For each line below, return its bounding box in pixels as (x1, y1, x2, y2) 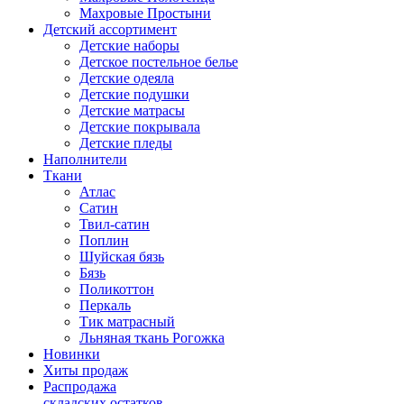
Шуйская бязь (79, 249, 164, 264)
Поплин (79, 233, 129, 248)
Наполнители (43, 151, 127, 167)
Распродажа (43, 379, 116, 394)
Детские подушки (79, 87, 189, 102)
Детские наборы (79, 38, 179, 53)
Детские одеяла (79, 70, 174, 86)
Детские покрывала (79, 119, 200, 134)
